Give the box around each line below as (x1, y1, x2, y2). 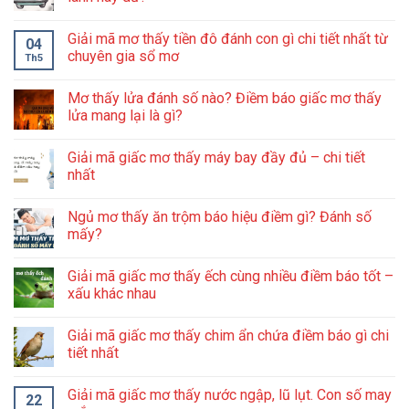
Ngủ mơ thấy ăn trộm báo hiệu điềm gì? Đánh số (68, 207, 372, 225)
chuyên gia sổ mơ (68, 47, 179, 65)
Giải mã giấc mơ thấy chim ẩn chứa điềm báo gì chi (68, 326, 389, 344)
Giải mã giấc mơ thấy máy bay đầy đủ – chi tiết (68, 148, 365, 166)
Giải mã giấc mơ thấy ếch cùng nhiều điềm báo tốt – (68, 267, 393, 285)
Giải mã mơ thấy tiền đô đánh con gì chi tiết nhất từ (68, 29, 388, 47)
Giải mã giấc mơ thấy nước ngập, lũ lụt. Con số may (68, 385, 392, 404)
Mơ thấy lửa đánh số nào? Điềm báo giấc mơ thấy (68, 89, 382, 107)
